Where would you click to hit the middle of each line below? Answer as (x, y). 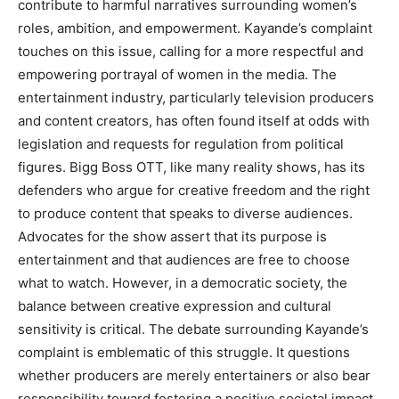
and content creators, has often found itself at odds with (194, 120)
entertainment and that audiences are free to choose (184, 259)
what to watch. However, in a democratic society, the (183, 282)
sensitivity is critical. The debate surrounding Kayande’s (193, 329)
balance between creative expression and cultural (175, 305)
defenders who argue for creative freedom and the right (194, 190)
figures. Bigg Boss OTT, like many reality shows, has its (191, 167)
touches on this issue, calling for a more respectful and (191, 51)
